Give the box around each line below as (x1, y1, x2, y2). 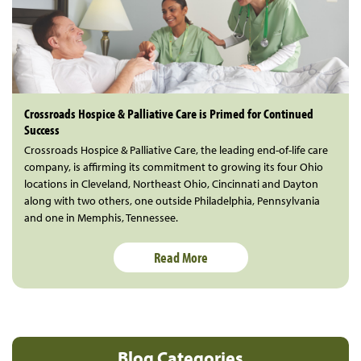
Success (24, 120, 60, 138)
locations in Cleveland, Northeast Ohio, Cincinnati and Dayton (24, 176, 318, 191)
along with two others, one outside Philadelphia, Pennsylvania (24, 193, 320, 208)
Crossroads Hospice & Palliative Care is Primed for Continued (24, 104, 313, 122)
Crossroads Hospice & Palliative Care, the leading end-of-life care (24, 142, 328, 157)
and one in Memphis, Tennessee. (24, 210, 178, 225)
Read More (153, 247, 208, 267)
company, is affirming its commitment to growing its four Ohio (24, 159, 323, 174)
